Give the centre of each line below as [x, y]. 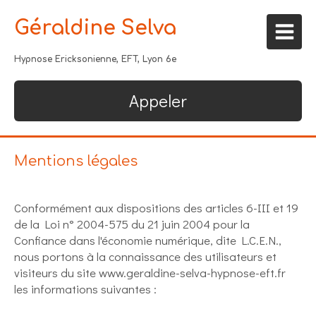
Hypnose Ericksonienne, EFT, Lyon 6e [95, 59]
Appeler [158, 101]
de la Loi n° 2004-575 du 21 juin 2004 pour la [132, 224]
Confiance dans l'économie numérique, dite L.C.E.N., [148, 240]
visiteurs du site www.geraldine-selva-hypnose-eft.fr [150, 273]
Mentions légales [76, 161]
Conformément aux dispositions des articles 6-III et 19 [156, 208]
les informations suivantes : [85, 289]
